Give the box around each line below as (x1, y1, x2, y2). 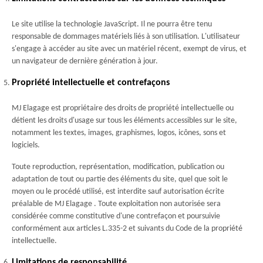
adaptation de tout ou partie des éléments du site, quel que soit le (12, 175, 228, 184)
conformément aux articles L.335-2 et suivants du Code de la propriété (12, 224, 242, 233)
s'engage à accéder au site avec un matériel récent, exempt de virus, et (12, 45, 247, 53)
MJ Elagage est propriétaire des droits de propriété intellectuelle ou (12, 104, 234, 113)
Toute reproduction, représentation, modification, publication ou (12, 163, 224, 171)
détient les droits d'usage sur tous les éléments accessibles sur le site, (12, 116, 237, 125)
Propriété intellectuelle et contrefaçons (12, 78, 170, 87)
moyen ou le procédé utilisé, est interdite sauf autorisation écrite (12, 187, 224, 196)
